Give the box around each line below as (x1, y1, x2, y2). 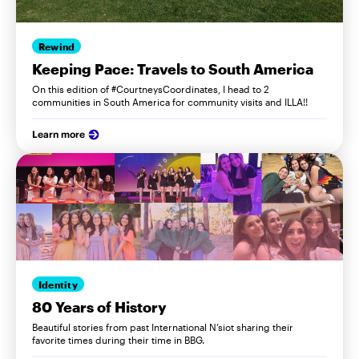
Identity (38, 278, 78, 290)
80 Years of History (32, 298, 167, 317)
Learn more (32, 128, 85, 141)
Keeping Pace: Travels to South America (32, 60, 313, 79)
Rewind (38, 40, 75, 52)
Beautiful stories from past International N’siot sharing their (32, 321, 293, 333)
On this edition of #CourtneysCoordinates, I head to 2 (32, 83, 269, 95)
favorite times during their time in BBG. (32, 334, 204, 346)
